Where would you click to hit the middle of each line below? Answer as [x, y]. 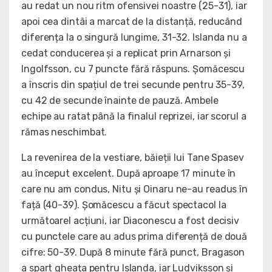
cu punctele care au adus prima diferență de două [134, 237]
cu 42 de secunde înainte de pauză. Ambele [120, 101]
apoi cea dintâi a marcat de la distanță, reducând [132, 22]
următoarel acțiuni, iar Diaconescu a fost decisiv [131, 221]
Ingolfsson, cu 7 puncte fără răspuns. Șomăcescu [133, 69]
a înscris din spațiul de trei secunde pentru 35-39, [133, 85]
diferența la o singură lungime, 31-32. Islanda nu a [134, 38]
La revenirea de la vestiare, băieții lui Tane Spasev [133, 158]
